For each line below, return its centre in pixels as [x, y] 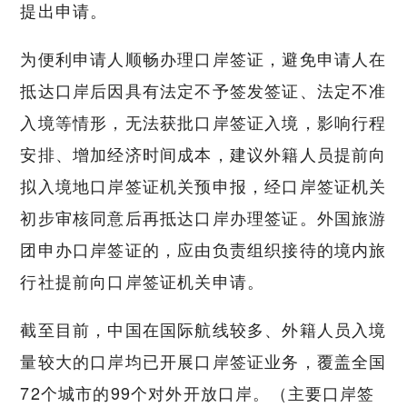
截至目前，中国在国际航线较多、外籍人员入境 [203, 328]
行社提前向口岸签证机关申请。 [143, 280]
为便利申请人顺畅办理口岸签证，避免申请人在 [203, 58]
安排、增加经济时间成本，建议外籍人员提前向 [203, 153]
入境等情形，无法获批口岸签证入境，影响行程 [203, 121]
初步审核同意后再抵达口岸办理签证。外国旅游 [203, 217]
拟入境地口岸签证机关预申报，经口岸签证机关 [203, 185]
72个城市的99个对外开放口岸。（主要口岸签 [198, 392]
